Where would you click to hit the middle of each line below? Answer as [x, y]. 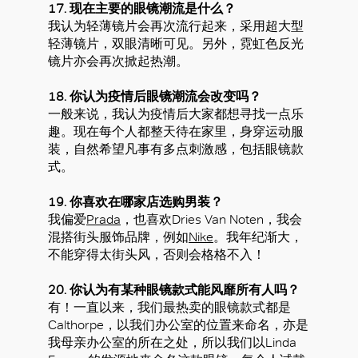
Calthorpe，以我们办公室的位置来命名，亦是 [178, 325]
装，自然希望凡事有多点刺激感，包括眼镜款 [176, 149]
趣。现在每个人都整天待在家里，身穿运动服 [176, 132]
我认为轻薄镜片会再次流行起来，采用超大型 [176, 26]
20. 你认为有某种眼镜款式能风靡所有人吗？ [174, 290]
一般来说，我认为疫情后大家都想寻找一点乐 [176, 114]
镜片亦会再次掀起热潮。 [118, 62]
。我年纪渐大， [258, 237]
